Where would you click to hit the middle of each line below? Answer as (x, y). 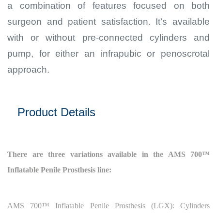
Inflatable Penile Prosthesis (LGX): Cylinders (133, 206)
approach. (28, 70)
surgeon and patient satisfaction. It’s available (108, 22)
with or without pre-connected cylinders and (108, 38)
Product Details (51, 112)
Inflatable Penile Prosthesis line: (59, 170)
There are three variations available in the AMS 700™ (108, 155)
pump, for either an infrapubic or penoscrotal (108, 54)
